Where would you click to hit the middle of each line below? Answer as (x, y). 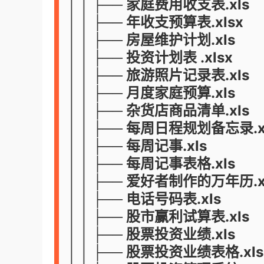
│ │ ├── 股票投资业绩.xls (151, 234)
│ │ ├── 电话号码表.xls (144, 199)
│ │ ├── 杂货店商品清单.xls (159, 110)
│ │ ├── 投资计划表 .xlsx (150, 57)
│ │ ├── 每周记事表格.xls (151, 164)
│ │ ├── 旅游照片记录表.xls (159, 75)
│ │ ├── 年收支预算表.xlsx (156, 22)
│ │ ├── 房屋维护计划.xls (151, 40)
